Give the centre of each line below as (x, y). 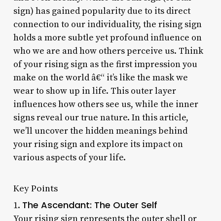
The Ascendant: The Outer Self (90, 205)
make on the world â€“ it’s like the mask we (100, 77)
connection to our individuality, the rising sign (107, 24)
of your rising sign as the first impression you (105, 64)
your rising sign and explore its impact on (98, 144)
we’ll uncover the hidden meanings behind (100, 131)
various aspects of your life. (69, 157)
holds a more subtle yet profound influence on (107, 37)
